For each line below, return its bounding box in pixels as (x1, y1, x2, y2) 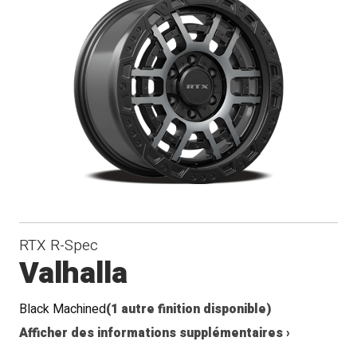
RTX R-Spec (19, 233, 99, 257)
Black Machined (19, 300, 107, 319)
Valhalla (19, 251, 128, 296)
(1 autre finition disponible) (106, 300, 272, 319)
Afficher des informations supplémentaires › (19, 324, 291, 343)
